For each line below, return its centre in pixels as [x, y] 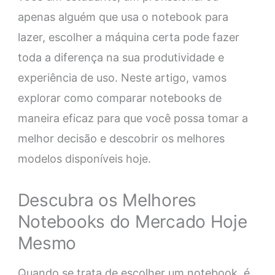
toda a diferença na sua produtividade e [121, 58]
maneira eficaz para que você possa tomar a [133, 118]
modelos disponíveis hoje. [84, 159]
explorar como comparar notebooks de [119, 98]
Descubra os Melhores [107, 200]
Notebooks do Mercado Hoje [132, 222]
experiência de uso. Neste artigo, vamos [122, 78]
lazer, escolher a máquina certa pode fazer [128, 37]
